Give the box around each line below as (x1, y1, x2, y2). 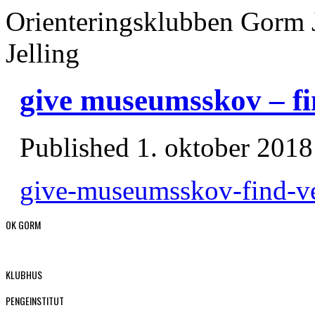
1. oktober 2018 (136, 131, 313, 162)
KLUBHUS (6, 266, 42, 282)
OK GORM (6, 217, 41, 232)
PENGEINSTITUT (6, 292, 64, 308)
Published (20, 131, 129, 162)
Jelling (6, 38, 79, 68)
